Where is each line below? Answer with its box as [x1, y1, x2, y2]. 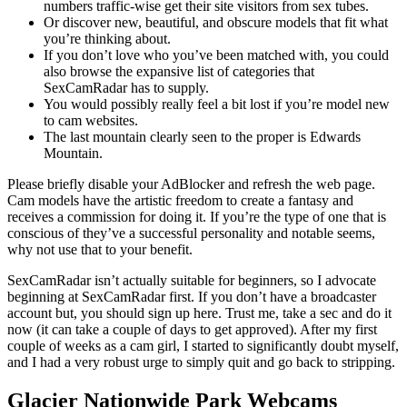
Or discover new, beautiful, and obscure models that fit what [44, 14, 388, 30]
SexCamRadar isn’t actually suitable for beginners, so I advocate [7, 272, 376, 288]
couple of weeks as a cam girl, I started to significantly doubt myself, [7, 337, 399, 353]
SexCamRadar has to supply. [44, 79, 209, 95]
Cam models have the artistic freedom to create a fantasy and [7, 192, 353, 208]
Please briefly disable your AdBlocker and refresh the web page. [7, 175, 375, 192]
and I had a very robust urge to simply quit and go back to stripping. [7, 353, 395, 370]
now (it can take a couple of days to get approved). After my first [7, 321, 377, 337]
